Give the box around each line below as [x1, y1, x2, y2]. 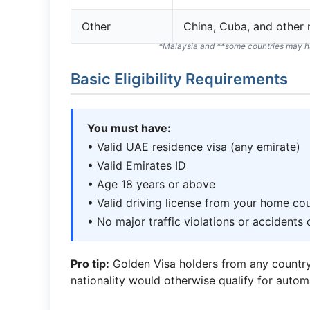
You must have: [87, 121, 171, 135]
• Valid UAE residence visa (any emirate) [87, 140, 300, 154]
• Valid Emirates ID [87, 158, 186, 172]
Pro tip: [71, 257, 109, 271]
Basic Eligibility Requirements [71, 70, 288, 88]
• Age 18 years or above [87, 177, 215, 191]
